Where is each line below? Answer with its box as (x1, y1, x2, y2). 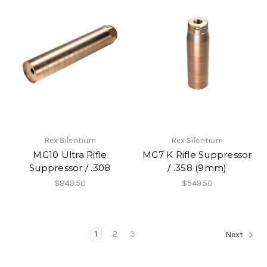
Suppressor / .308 (29, 162, 111, 173)
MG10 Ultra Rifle (33, 148, 107, 160)
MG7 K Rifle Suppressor (142, 148, 252, 160)
